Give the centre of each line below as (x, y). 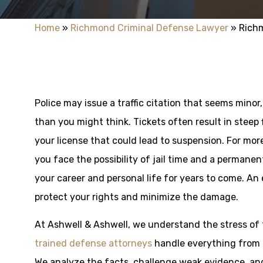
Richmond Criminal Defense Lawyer (149, 28)
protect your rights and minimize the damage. (136, 197)
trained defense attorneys (93, 243)
